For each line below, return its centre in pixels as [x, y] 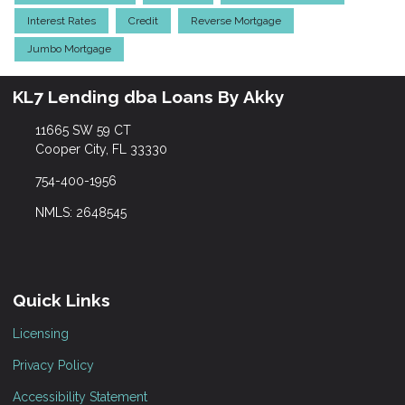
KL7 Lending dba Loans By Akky [149, 97]
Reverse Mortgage [236, 20]
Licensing [41, 334]
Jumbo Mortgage [69, 49]
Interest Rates [61, 20]
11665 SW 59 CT [83, 131]
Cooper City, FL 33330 [101, 150]
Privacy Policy [53, 365]
